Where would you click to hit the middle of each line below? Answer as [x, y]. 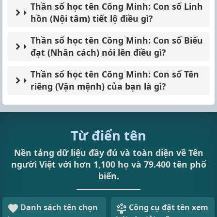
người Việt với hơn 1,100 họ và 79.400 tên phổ [108, 164]
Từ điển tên [108, 136]
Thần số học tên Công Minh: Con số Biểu [116, 40]
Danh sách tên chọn [59, 208]
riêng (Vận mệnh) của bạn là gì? [98, 86]
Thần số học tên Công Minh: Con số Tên [115, 74]
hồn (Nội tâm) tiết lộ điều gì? [91, 19]
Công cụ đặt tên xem [169, 208]
